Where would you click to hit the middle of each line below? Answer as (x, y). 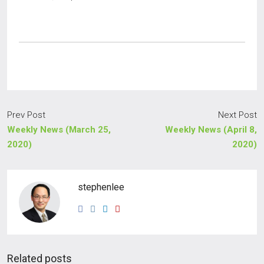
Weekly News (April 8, (211, 130)
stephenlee (101, 187)
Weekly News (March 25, (59, 130)
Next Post (237, 115)
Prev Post (26, 115)
